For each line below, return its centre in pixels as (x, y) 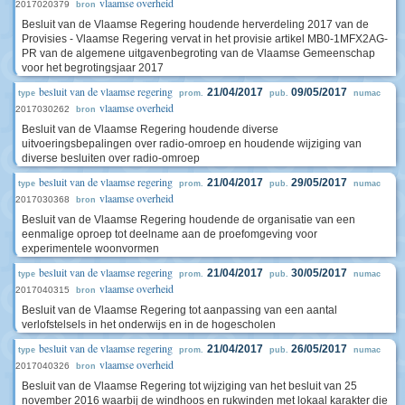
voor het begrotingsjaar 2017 (93, 68)
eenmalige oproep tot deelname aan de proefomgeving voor (170, 234)
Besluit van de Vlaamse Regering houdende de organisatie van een (188, 220)
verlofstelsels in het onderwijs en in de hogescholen (149, 325)
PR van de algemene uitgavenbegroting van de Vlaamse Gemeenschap (198, 53)
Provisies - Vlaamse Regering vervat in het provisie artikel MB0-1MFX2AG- (205, 39)
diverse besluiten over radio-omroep (111, 158)
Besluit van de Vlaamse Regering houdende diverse (150, 129)
